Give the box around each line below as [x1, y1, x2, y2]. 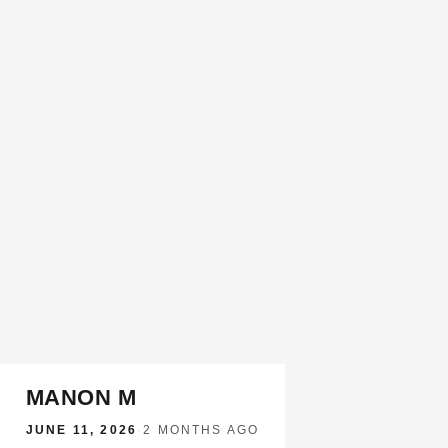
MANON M [26, 385, 137, 410]
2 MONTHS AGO [143, 423, 260, 437]
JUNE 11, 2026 [26, 423, 138, 437]
